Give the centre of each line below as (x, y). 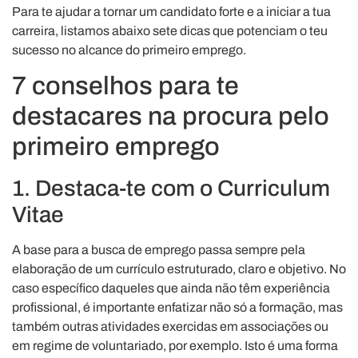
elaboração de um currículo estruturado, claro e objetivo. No (179, 268)
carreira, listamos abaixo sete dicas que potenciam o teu (170, 30)
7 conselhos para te (125, 86)
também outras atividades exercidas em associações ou (170, 326)
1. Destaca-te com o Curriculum (171, 188)
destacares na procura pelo (171, 116)
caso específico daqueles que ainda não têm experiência (171, 288)
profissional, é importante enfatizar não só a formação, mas (177, 307)
